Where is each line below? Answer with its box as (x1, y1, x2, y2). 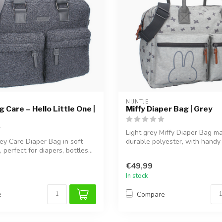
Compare (137, 189, 165, 199)
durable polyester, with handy (126, 137, 221, 146)
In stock (126, 171, 148, 181)
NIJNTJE (126, 98, 149, 106)
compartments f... (126, 146, 180, 155)
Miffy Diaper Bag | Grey (126, 104, 213, 113)
